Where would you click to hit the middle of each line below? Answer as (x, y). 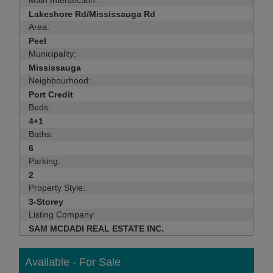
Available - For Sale (73, 262)
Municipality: (52, 54)
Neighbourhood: (60, 80)
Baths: (41, 134)
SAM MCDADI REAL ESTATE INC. (96, 229)
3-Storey (46, 202)
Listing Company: (62, 214)
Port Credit (51, 94)
